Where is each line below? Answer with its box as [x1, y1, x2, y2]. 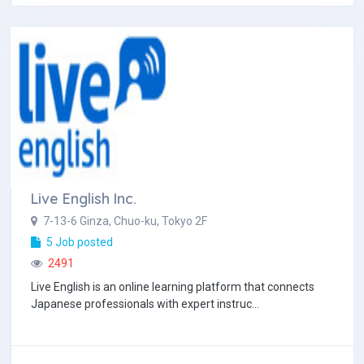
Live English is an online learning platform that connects [31, 280, 314, 293]
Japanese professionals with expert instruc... [31, 297, 259, 310]
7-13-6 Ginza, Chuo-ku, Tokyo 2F [41, 214, 207, 227]
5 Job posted [44, 236, 113, 249]
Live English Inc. [31, 189, 136, 208]
